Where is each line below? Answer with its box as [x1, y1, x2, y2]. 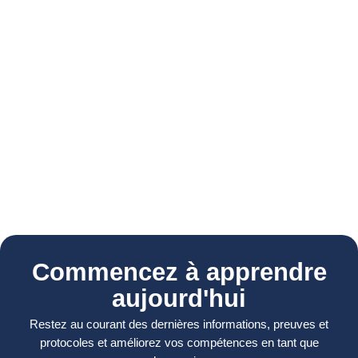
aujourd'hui [112, 284, 246, 312]
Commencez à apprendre [31, 258, 327, 286]
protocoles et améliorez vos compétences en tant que [39, 336, 319, 349]
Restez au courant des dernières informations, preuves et [30, 317, 328, 331]
